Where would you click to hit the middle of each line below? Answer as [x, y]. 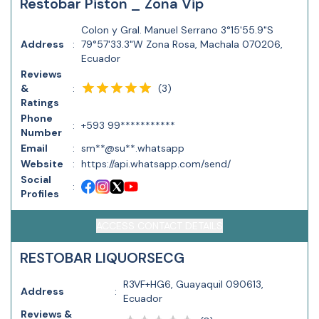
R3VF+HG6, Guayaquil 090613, [193, 284]
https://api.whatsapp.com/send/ [156, 164]
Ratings [40, 103]
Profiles [40, 194]
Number [41, 132]
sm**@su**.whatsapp [133, 148]
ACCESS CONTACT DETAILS [159, 226]
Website [42, 164]
